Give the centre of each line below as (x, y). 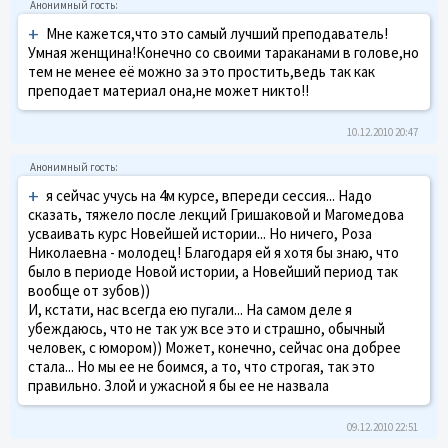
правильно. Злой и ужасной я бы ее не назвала (178, 385)
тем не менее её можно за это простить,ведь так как (201, 71)
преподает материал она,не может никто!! (168, 90)
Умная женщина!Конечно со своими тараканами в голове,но (223, 52)
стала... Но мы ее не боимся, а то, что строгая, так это (201, 366)
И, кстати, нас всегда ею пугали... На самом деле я (190, 309)
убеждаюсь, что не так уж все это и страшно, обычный (206, 328)
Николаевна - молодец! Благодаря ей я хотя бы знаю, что (213, 252)
